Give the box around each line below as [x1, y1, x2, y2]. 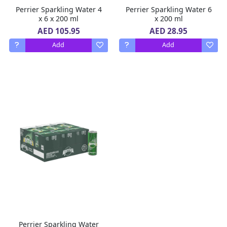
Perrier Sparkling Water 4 [15, 4, 102, 14]
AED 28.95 [149, 25, 187, 36]
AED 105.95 [37, 25, 80, 36]
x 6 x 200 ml [39, 13, 79, 23]
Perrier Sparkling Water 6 [125, 4, 212, 14]
